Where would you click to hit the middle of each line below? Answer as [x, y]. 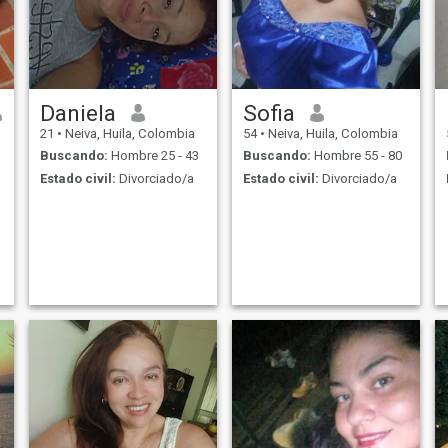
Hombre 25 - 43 [153, 156]
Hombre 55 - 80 [356, 156]
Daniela [77, 112]
